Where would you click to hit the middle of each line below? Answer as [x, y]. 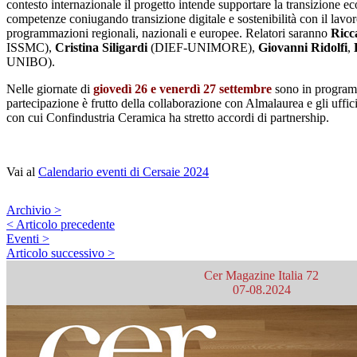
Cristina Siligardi [101, 48]
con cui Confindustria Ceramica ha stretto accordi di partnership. [168, 118]
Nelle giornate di [50, 89]
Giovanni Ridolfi [303, 48]
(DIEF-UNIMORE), [203, 48]
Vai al [22, 172]
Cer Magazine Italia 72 [261, 276]
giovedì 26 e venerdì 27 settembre [182, 89]
